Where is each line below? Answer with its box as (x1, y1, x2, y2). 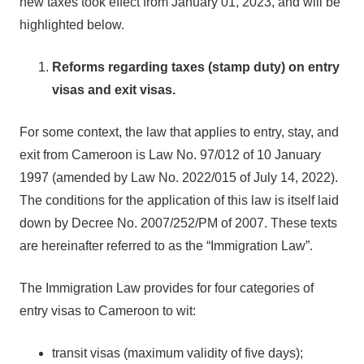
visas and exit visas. (52, 83, 175, 97)
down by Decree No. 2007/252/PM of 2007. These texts (19, 216, 337, 230)
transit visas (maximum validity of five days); (52, 346, 303, 360)
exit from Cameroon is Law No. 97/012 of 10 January (19, 148, 321, 162)
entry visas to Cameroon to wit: (19, 304, 196, 318)
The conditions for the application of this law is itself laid (19, 193, 339, 207)
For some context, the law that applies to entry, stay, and (19, 125, 339, 139)
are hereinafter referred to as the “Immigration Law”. (19, 239, 313, 253)
